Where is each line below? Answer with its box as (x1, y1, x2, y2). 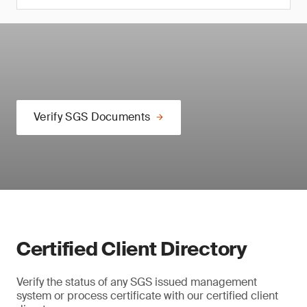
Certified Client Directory (16, 236, 247, 262)
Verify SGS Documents (34, 110, 151, 124)
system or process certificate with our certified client (16, 288, 278, 303)
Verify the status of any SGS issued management (16, 275, 257, 289)
